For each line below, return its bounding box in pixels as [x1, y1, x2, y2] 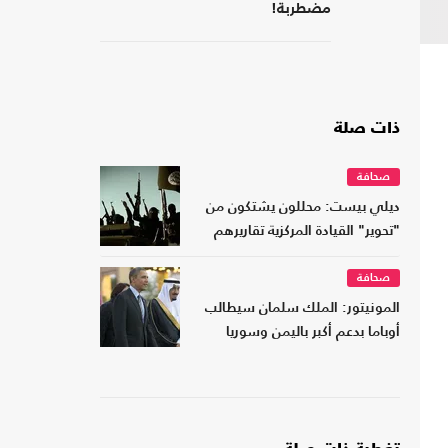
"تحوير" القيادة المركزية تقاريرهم [214, 225, 400, 239]
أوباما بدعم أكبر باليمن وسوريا [226, 326, 400, 340]
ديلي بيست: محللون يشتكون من [206, 201, 400, 215]
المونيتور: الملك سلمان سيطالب [205, 302, 400, 316]
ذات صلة [334, 121, 400, 138]
